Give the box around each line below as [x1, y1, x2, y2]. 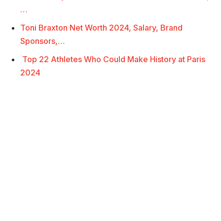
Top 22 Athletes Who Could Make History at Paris [20, 54, 205, 64]
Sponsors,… [20, 36, 65, 46]
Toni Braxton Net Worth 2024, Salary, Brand [20, 22, 183, 33]
